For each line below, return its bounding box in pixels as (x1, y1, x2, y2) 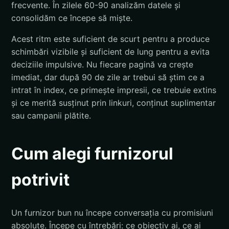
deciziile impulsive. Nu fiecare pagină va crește (11, 59, 193, 70)
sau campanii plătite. (11, 110, 91, 121)
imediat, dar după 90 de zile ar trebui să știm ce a (11, 72, 204, 83)
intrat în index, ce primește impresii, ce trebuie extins (11, 85, 216, 96)
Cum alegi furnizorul (11, 144, 173, 164)
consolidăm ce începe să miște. (11, 13, 132, 24)
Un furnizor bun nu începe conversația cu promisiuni (11, 207, 213, 218)
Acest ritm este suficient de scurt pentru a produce (11, 34, 210, 44)
